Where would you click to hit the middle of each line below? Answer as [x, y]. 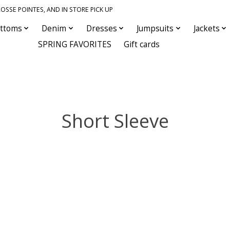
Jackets [206, 28]
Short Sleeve [115, 120]
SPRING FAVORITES [75, 44]
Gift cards [142, 44]
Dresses [101, 28]
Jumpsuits [155, 28]
